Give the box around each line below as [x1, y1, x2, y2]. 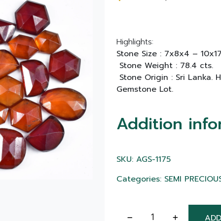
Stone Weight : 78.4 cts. [116, 60, 213, 72]
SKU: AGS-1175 [116, 153, 171, 165]
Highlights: [116, 36, 153, 48]
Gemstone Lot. [116, 83, 173, 95]
